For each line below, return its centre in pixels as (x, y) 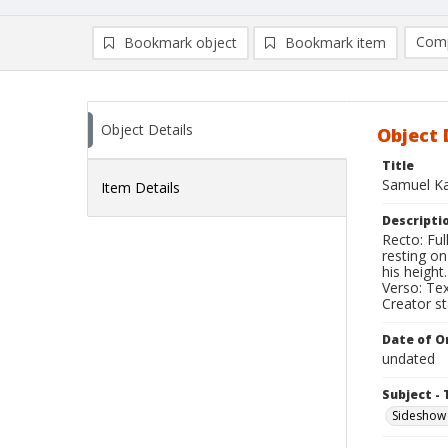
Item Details (140, 187)
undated (408, 358)
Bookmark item (335, 42)
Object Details (147, 129)
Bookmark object (180, 42)
